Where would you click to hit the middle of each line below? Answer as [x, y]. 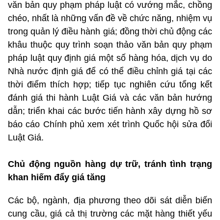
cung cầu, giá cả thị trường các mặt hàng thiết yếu [110, 213]
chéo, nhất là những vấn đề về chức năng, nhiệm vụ [110, 18]
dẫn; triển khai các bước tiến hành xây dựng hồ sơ [110, 111]
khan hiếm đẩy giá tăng [57, 177]
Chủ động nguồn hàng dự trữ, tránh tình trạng [110, 164]
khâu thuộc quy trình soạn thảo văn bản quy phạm [110, 44]
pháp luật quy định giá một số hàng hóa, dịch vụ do [110, 58]
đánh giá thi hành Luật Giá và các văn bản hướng [110, 97]
